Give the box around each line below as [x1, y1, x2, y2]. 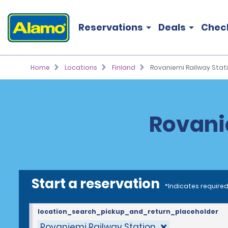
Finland [111, 63, 135, 72]
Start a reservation [32, 175, 160, 193]
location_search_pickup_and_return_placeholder [38, 207, 218, 216]
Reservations [78, 21, 143, 34]
